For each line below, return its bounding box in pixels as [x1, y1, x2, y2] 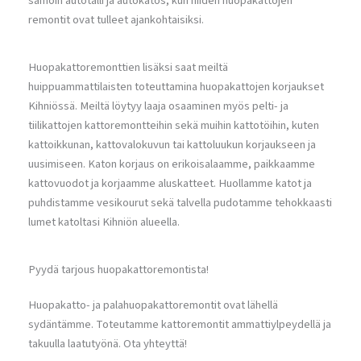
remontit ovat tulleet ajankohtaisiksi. [28, 10, 204, 28]
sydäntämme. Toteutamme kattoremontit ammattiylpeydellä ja [28, 315, 331, 333]
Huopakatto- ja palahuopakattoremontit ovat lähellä [28, 296, 278, 313]
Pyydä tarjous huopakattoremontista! [28, 260, 209, 278]
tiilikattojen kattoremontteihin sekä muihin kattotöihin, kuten [28, 116, 319, 134]
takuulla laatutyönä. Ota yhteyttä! [28, 334, 187, 352]
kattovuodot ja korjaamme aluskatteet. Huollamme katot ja [28, 174, 312, 192]
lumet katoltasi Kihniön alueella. [28, 213, 180, 230]
